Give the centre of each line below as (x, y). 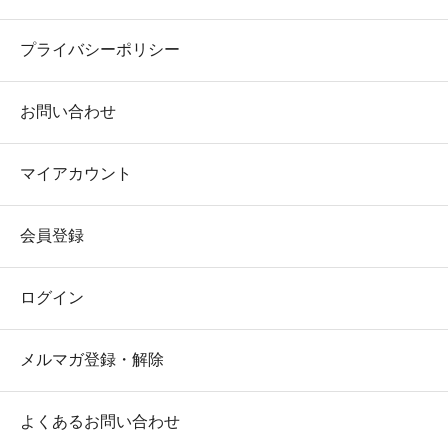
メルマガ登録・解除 (92, 359)
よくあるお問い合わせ (100, 421)
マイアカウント (76, 173)
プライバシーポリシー (100, 49)
